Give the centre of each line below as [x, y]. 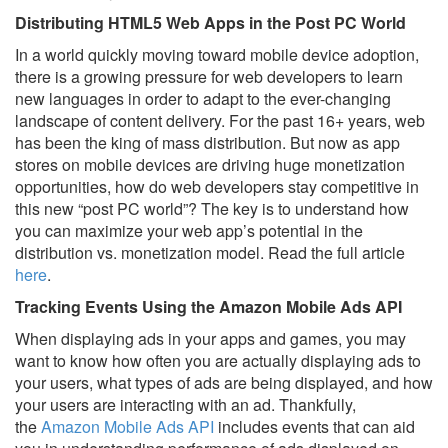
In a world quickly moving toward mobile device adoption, [217, 54]
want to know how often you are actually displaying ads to [218, 360]
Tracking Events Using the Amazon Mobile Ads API [208, 306]
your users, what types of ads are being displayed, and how [224, 382]
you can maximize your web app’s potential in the [189, 230]
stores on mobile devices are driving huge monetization [210, 164]
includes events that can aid [314, 426]
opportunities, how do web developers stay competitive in [217, 186]
